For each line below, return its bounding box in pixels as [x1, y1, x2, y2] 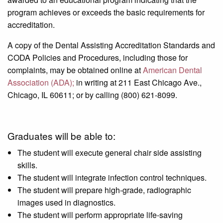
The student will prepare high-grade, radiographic [17, 184, 191, 196]
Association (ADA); [7, 76, 74, 88]
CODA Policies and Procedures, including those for [7, 51, 188, 63]
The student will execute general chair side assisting [17, 146, 202, 158]
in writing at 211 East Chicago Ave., [74, 76, 202, 88]
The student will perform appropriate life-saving [17, 209, 183, 221]
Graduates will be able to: [7, 128, 115, 142]
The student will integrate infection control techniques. [17, 171, 207, 183]
